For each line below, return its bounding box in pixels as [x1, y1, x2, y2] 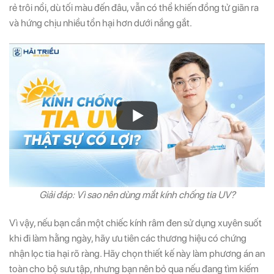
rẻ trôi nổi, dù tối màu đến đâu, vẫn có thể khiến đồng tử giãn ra [9, 2, 259, 14]
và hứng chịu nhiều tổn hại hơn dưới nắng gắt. [9, 17, 192, 29]
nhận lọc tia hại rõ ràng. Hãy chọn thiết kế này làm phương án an [9, 248, 265, 260]
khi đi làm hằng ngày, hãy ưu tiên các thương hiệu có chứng [9, 232, 246, 245]
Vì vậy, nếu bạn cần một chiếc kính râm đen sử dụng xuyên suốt [9, 217, 262, 229]
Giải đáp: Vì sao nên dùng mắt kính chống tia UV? [39, 189, 235, 201]
